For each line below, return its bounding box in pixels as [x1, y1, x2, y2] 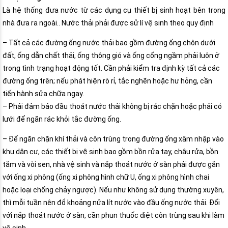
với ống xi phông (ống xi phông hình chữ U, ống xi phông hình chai [3, 173, 209, 182]
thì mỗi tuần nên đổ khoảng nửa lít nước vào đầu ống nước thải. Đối [3, 198, 220, 207]
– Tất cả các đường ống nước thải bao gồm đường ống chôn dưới [3, 39, 215, 47]
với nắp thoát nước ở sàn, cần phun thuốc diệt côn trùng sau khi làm [3, 211, 224, 220]
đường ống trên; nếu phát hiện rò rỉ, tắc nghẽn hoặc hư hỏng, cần [3, 77, 212, 85]
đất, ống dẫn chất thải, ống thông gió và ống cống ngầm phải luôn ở [3, 51, 219, 60]
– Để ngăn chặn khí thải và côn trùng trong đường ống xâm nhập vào [3, 135, 224, 144]
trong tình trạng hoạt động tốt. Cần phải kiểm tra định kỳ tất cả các [3, 64, 220, 73]
